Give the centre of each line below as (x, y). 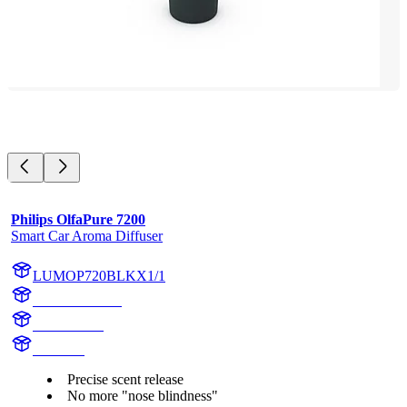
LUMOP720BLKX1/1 (99, 275)
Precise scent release (125, 379)
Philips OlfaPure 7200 (78, 219)
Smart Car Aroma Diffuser (87, 235)
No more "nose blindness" (143, 395)
